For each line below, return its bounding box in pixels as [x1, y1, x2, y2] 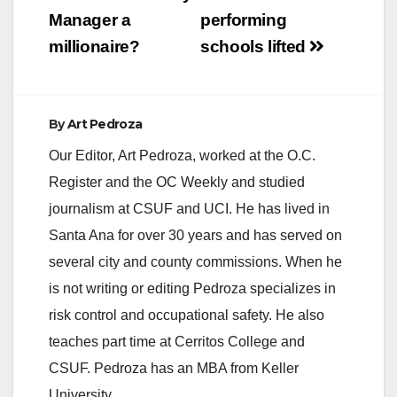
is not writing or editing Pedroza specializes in [49, 280, 336, 296]
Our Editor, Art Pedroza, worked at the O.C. [49, 147, 315, 163]
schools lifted [200, 36, 310, 56]
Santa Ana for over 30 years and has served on [49, 227, 342, 243]
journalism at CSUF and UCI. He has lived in [49, 200, 330, 216]
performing [200, 10, 287, 29]
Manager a [49, 10, 131, 29]
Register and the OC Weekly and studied [49, 174, 305, 190]
